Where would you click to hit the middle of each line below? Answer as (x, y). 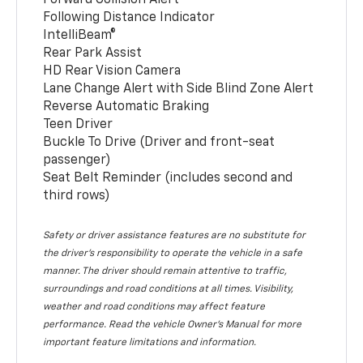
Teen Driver (78, 124)
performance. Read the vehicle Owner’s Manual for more (173, 325)
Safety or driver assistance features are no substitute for (175, 235)
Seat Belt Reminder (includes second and (168, 178)
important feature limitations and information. (150, 342)
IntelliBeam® (80, 35)
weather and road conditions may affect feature (154, 307)
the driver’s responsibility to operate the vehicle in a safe (173, 253)
